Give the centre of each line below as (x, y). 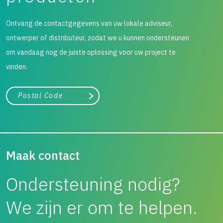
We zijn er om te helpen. (102, 207)
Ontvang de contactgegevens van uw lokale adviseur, (89, 23)
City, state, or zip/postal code (47, 92)
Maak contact (43, 155)
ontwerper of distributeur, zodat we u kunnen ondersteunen (98, 38)
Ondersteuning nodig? (93, 184)
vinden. (17, 67)
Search (104, 99)
